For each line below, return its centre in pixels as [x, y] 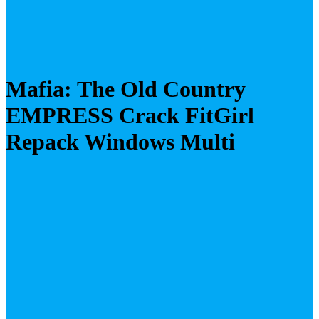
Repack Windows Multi [120, 142]
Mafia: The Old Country [126, 89]
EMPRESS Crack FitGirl [130, 116]
